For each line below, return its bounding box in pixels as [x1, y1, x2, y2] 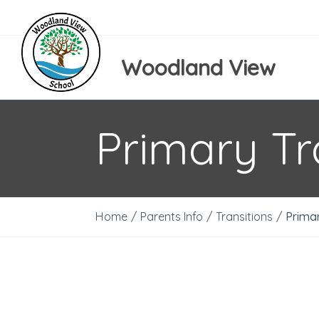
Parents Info [140, 209, 204, 224]
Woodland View [121, 53, 276, 81]
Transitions [216, 209, 273, 224]
